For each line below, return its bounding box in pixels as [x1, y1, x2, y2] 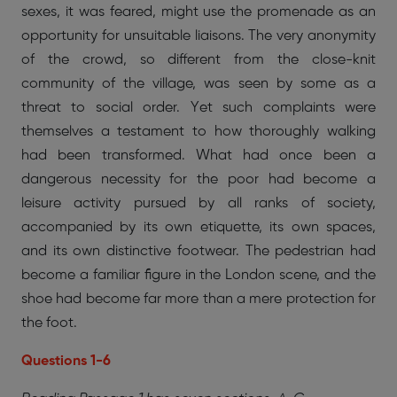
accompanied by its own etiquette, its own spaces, [21, 220, 376, 235]
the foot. [21, 315, 77, 331]
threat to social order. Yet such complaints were [21, 100, 376, 115]
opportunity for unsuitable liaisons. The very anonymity [21, 28, 376, 43]
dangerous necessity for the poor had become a [21, 172, 376, 187]
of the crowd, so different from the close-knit [21, 52, 376, 67]
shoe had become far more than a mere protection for [21, 292, 376, 307]
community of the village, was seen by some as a [21, 76, 376, 91]
